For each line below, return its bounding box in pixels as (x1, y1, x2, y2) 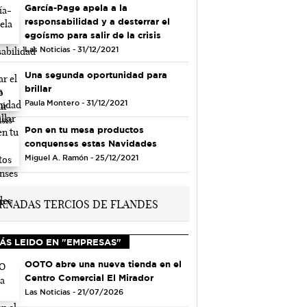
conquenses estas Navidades (24, 138, 157, 149)
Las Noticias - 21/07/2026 (24, 287, 123, 296)
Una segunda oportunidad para (24, 69, 167, 79)
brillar (24, 83, 51, 93)
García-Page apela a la (24, 2, 127, 12)
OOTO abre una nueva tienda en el (24, 258, 182, 269)
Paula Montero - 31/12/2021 (24, 98, 127, 107)
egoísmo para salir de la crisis (24, 29, 161, 40)
